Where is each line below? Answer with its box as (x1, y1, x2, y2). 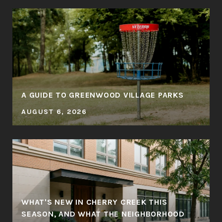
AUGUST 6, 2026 (21, 108, 87, 116)
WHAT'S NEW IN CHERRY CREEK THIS (21, 197, 167, 207)
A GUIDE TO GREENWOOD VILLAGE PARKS (21, 90, 184, 100)
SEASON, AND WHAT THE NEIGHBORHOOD (21, 209, 185, 219)
